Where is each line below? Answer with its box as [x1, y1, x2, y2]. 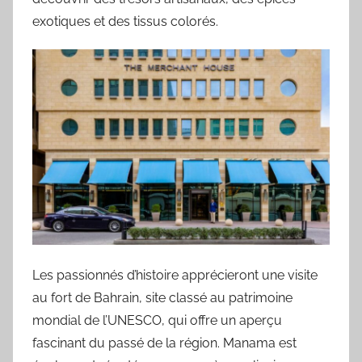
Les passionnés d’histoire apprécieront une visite [32, 267, 318, 284]
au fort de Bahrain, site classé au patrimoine [32, 290, 293, 306]
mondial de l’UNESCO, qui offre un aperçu [32, 313, 282, 329]
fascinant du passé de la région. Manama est [32, 335, 297, 351]
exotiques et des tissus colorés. [32, 13, 218, 29]
